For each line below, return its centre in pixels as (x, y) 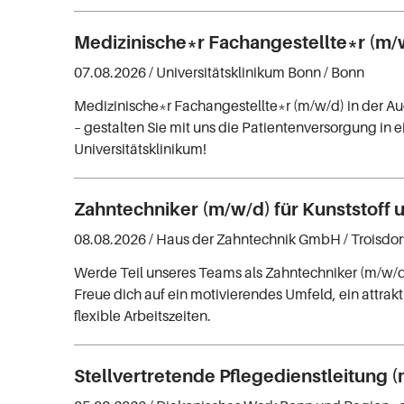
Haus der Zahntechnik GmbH (249, 239)
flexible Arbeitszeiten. (143, 316)
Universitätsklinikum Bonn (239, 73)
